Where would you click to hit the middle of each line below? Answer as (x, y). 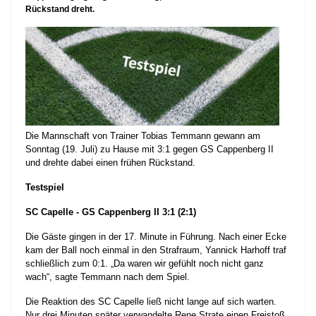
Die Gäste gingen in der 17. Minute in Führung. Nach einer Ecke (156, 237)
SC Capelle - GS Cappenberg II (92, 212)
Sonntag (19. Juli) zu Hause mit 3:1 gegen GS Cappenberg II (150, 150)
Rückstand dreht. (60, 9)
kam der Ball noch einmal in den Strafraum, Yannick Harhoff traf (156, 250)
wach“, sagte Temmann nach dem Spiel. (108, 277)
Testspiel (45, 188)
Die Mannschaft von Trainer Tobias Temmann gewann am (143, 136)
